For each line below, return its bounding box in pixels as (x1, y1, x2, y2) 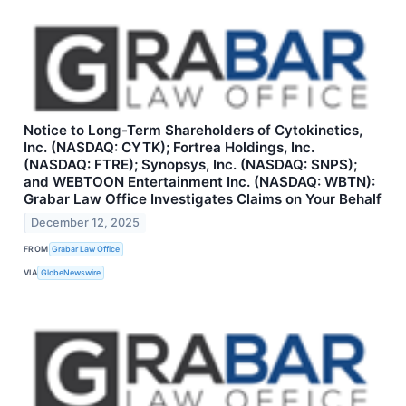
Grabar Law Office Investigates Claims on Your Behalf (24, 190, 382, 208)
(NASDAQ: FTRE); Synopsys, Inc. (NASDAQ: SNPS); (24, 156, 357, 174)
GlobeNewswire (41, 267, 101, 278)
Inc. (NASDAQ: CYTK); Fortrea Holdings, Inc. (24, 139, 314, 157)
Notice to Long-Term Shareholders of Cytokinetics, (24, 121, 362, 140)
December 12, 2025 (31, 215, 140, 229)
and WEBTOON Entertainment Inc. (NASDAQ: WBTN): (24, 173, 375, 191)
